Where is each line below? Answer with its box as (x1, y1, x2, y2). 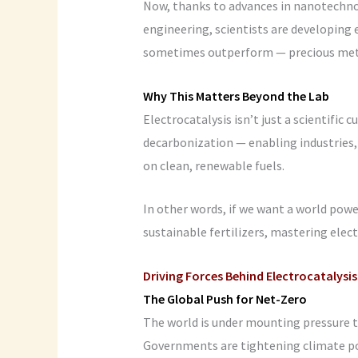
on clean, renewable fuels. (142, 157, 284, 173)
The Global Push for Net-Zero (142, 291, 307, 308)
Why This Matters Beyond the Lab (142, 87, 329, 104)
